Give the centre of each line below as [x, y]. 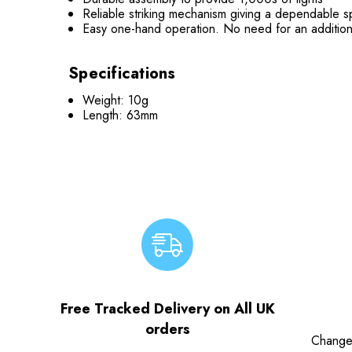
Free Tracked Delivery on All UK [167, 308]
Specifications [122, 73]
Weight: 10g [116, 100]
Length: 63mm [121, 115]
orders [167, 329]
